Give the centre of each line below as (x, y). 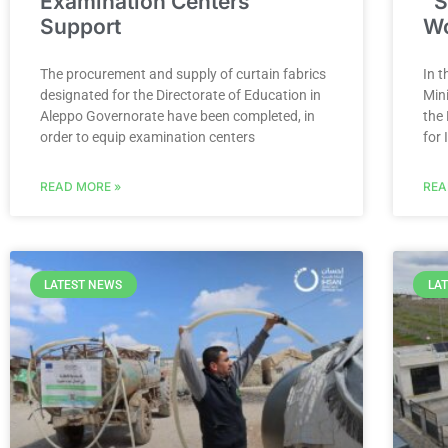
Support (80, 27)
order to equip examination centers (147, 137)
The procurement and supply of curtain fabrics (183, 74)
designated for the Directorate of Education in (180, 95)
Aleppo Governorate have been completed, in (177, 116)
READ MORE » (80, 187)
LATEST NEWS (83, 284)
